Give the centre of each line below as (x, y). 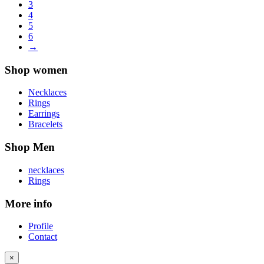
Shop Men (30, 147)
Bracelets (45, 124)
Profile (41, 226)
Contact (43, 237)
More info (29, 203)
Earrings (44, 114)
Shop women (36, 70)
